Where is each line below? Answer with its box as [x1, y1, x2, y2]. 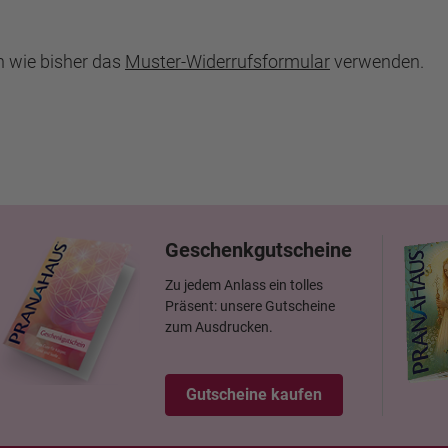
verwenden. [330, 51, 424, 72]
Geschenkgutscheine [165, 238, 352, 262]
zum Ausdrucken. [165, 319, 273, 335]
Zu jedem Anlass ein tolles [165, 277, 323, 293]
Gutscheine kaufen [186, 385, 322, 404]
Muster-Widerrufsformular [125, 51, 330, 72]
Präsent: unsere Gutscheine [165, 298, 335, 314]
